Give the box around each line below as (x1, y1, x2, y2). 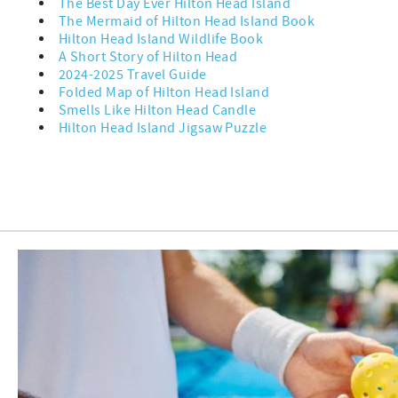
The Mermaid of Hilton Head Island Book (59, 12, 318, 31)
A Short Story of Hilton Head (59, 48, 241, 67)
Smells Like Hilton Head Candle (59, 101, 259, 120)
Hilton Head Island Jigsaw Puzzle (59, 119, 267, 138)
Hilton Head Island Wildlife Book (59, 30, 267, 49)
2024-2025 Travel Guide (59, 66, 207, 84)
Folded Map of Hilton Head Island (59, 84, 270, 102)
